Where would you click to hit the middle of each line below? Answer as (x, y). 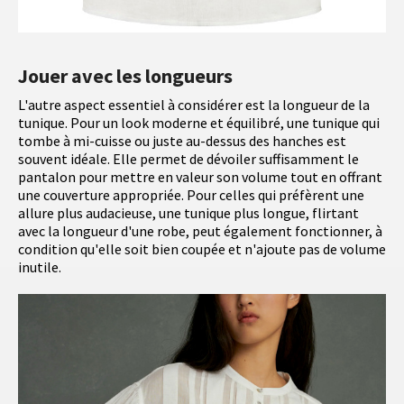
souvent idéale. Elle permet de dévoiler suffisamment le (188, 159)
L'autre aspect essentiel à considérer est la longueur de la (194, 105)
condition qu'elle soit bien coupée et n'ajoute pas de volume (202, 249)
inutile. (40, 267)
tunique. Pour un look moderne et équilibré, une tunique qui (199, 123)
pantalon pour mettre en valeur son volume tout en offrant (200, 177)
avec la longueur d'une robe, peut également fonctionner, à (200, 231)
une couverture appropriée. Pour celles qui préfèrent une (191, 195)
